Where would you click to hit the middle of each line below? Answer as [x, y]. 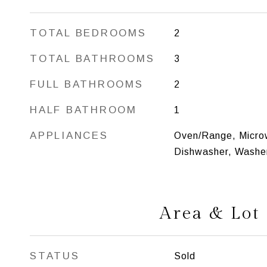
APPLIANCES [69, 136]
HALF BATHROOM [83, 110]
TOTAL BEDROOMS [88, 33]
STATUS [55, 256]
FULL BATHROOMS [87, 84]
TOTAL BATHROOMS [92, 59]
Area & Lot [210, 213]
